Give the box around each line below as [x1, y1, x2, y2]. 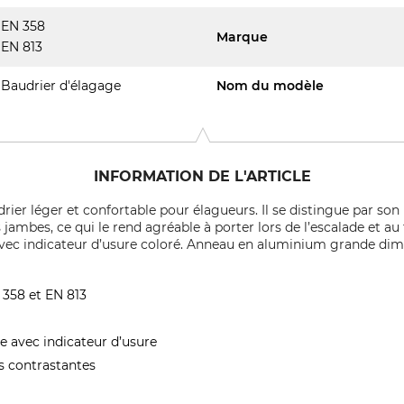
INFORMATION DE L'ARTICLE [93, 168, 311, 185]
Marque [216, 28, 268, 45]
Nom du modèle [216, 78, 324, 94]
